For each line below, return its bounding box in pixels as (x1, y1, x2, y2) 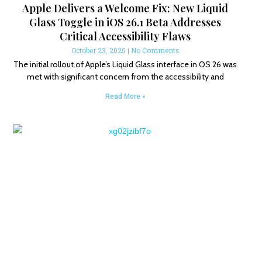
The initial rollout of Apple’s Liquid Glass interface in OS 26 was (13, 59, 237, 70)
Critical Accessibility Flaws (60, 29, 191, 44)
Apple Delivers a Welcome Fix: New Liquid (22, 1, 229, 16)
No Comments (130, 46, 180, 56)
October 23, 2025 (71, 46, 127, 56)
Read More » (105, 92, 146, 101)
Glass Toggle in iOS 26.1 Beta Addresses (29, 15, 222, 30)
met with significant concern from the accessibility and (26, 71, 224, 82)
